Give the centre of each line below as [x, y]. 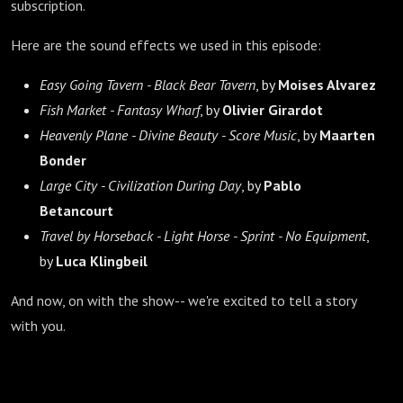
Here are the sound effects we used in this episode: [166, 45]
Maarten [347, 135]
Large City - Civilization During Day [140, 185]
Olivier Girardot [273, 110]
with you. [38, 326]
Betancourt [76, 210]
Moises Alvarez [327, 85]
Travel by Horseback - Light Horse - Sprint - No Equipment [203, 236]
